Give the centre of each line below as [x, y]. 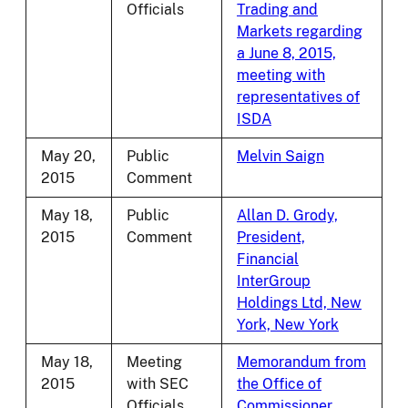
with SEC [158, 384]
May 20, [68, 157]
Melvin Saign [280, 157]
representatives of [298, 97]
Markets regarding [300, 32]
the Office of [279, 384]
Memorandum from [301, 362]
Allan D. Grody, [287, 216]
